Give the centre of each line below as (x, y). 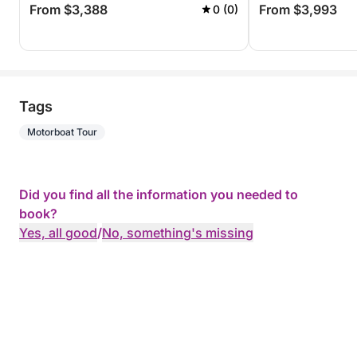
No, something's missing (178, 233)
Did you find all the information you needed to (159, 194)
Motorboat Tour (62, 132)
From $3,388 (69, 10)
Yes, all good (58, 233)
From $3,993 (298, 10)
